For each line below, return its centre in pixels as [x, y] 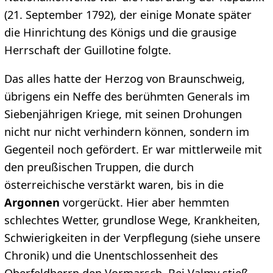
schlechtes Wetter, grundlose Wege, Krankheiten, [132, 220]
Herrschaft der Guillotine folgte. [87, 50]
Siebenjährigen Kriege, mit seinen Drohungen [123, 114]
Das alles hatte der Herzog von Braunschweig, [124, 78]
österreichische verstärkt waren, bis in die [114, 184]
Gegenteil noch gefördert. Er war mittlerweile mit [133, 149]
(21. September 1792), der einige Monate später [128, 14]
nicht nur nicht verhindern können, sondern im [126, 131]
